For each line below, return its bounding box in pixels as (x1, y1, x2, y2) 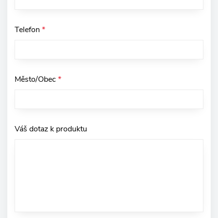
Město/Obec (15, 74, 58, 85)
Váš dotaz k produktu (15, 124, 87, 135)
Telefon (15, 24, 42, 36)
